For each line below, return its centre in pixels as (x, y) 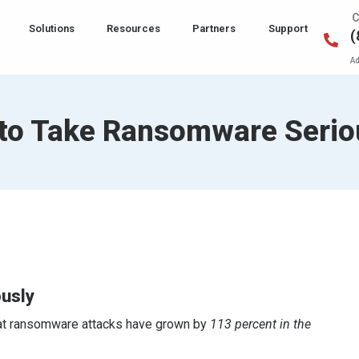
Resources (134, 28)
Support (288, 28)
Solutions (52, 28)
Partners (214, 28)
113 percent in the (260, 325)
